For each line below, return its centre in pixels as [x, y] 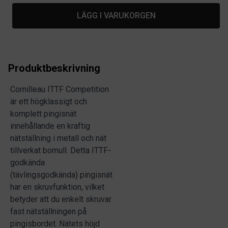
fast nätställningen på [48, 211]
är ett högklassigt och [49, 102]
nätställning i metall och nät [58, 138]
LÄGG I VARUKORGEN [116, 16]
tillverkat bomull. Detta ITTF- [61, 150]
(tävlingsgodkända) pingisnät [61, 175]
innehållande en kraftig [50, 126]
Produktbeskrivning [54, 68]
